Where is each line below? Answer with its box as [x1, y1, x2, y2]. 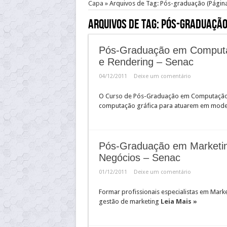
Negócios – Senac [98, 152, 180, 163]
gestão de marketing [98, 198, 161, 205]
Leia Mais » [160, 198, 197, 205]
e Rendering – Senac [98, 56, 194, 67]
